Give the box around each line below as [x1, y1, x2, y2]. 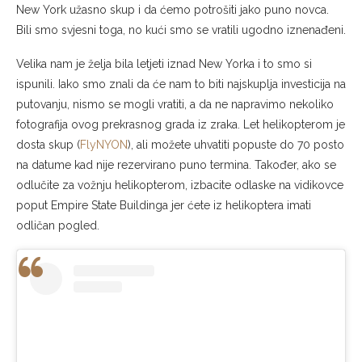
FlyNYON [80, 138, 128, 152]
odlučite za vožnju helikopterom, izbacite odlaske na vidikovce [16, 179, 343, 192]
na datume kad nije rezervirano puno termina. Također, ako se [16, 158, 336, 172]
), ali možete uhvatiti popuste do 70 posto [128, 138, 344, 152]
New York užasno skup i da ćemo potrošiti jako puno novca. [16, 3, 329, 17]
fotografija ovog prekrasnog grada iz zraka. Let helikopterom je [16, 118, 345, 132]
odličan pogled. [16, 219, 99, 233]
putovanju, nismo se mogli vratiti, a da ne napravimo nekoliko [16, 98, 334, 112]
